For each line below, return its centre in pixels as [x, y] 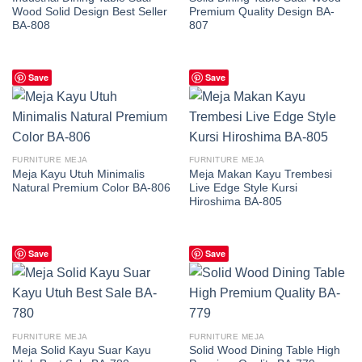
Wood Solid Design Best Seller [89, 11]
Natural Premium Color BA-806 [91, 188]
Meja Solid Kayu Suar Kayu [81, 351]
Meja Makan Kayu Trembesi [260, 175]
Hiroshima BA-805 [235, 202]
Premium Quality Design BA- [261, 11]
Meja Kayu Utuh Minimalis [78, 175]
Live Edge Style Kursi [243, 188]
